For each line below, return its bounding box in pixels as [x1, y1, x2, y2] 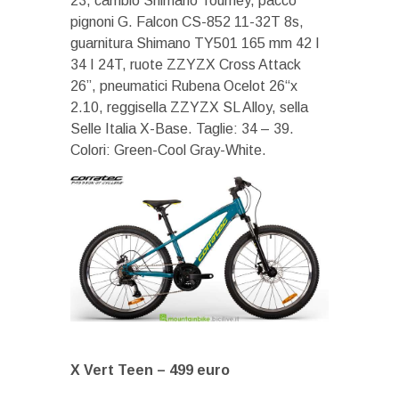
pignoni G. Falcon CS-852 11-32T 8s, [70, 14, 304, 30]
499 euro [169, 362, 230, 379]
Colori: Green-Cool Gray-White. [70, 142, 266, 159]
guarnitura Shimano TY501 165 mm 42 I [70, 36, 320, 52]
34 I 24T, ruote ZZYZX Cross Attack [70, 57, 301, 73]
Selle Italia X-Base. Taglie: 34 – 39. [70, 121, 294, 137]
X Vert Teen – [70, 362, 166, 379]
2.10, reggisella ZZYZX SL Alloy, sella [70, 100, 308, 116]
